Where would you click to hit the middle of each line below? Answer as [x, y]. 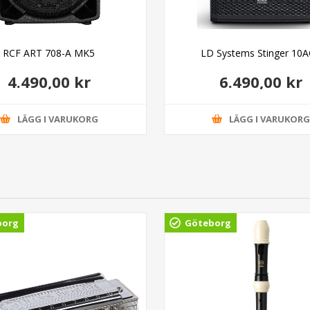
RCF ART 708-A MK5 [49, 53]
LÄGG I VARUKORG [57, 119]
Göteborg [208, 222]
